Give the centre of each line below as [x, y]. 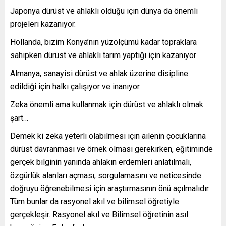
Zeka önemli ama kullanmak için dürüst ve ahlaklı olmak [107, 105]
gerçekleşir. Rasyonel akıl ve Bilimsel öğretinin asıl [99, 215]
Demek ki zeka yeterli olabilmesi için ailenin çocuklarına [108, 136]
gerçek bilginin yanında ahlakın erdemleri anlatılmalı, [101, 162]
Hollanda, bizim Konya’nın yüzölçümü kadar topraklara [103, 42]
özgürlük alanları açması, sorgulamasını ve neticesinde [106, 176]
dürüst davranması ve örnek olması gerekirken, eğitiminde [111, 149]
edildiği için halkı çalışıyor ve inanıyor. [75, 87]
